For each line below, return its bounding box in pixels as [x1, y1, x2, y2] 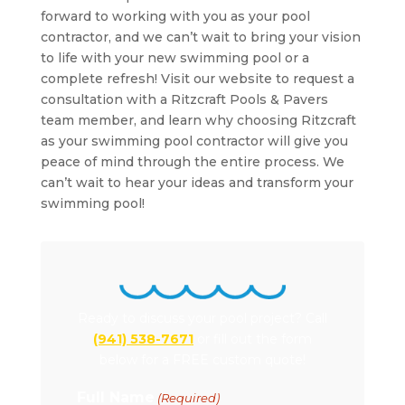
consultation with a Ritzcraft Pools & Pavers [40, 91, 328, 108]
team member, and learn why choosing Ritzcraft [40, 112, 356, 129]
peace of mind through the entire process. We [40, 154, 344, 171]
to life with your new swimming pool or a [40, 50, 309, 67]
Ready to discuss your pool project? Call [77, 310, 327, 327]
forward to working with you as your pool [40, 8, 310, 25]
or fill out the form [193, 331, 312, 348]
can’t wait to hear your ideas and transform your [40, 174, 353, 192]
